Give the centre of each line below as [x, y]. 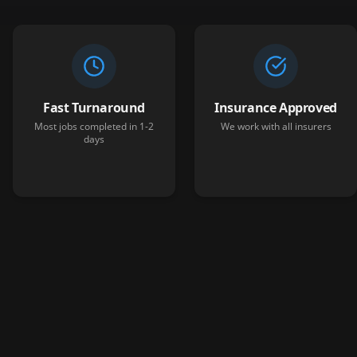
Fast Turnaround [94, 108]
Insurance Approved [276, 108]
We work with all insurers [276, 126]
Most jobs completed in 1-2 [94, 126]
